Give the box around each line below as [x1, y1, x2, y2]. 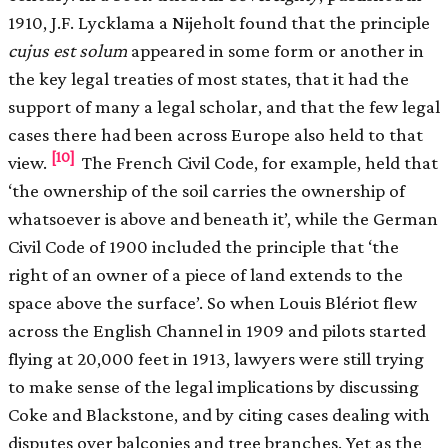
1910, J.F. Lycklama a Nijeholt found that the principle [8, 12, 430, 34]
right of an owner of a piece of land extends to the [8, 264, 403, 286]
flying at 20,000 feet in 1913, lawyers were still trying [8, 348, 424, 370]
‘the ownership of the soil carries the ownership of [8, 180, 405, 202]
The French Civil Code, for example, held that [78, 152, 439, 174]
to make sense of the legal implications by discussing [8, 376, 419, 398]
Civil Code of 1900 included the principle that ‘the [8, 236, 399, 258]
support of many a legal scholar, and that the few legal [8, 96, 440, 118]
